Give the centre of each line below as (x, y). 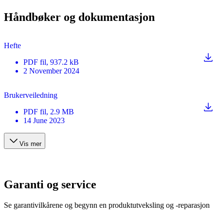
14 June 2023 (44, 121)
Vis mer (30, 144)
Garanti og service (50, 185)
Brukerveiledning (31, 95)
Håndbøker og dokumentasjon (79, 17)
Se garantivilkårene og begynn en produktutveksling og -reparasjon (107, 205)
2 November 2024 (51, 71)
